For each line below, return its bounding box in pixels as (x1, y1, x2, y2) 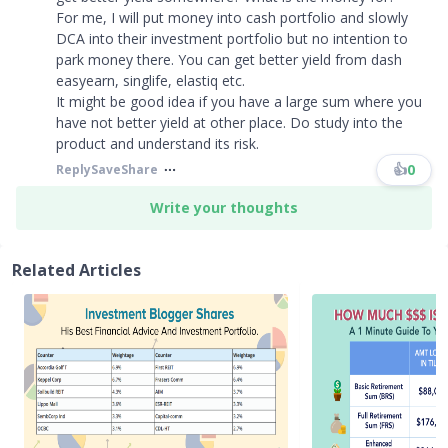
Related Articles (12, 259, 141, 281)
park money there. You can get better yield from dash (56, 50, 402, 69)
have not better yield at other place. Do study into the (56, 113, 403, 132)
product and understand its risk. (56, 134, 259, 153)
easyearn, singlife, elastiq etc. (56, 71, 245, 90)
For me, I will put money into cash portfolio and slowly (56, 8, 408, 27)
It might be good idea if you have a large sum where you (56, 92, 422, 111)
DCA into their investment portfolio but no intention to (56, 29, 408, 48)
